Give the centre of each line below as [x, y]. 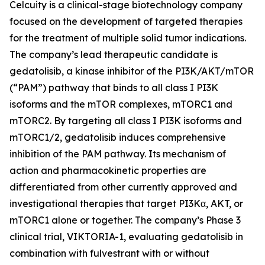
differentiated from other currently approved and [123, 187]
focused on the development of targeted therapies [126, 21]
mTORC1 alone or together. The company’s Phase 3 [125, 220]
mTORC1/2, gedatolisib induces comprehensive [118, 137]
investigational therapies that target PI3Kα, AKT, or [126, 203]
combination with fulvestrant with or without [109, 253]
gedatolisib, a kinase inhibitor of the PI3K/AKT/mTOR [132, 71]
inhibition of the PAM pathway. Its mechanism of [118, 153]
